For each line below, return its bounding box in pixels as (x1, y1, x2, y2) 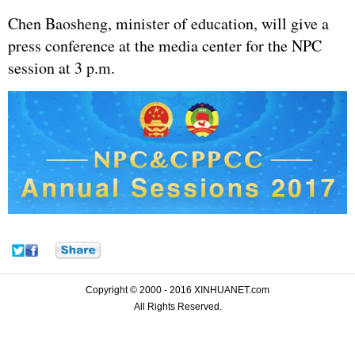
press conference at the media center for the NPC (8, 35, 322, 56)
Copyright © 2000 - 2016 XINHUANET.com (86, 284, 269, 296)
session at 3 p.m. (8, 57, 115, 78)
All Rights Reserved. (133, 300, 222, 312)
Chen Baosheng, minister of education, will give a (8, 13, 329, 34)
